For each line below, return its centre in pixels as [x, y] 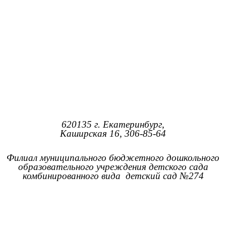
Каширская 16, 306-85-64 [113, 134]
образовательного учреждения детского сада [113, 166]
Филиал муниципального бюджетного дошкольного [113, 157]
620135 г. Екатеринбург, [113, 125]
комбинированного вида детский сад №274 [113, 176]
